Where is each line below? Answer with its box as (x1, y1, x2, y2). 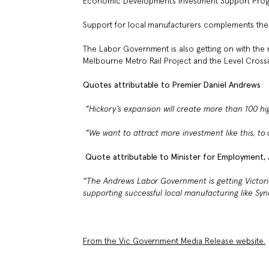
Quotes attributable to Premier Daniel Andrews (83, 80, 261, 89)
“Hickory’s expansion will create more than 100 (85, 104, 258, 113)
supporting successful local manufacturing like (83, 189, 255, 198)
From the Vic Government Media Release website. (83, 237, 265, 246)
